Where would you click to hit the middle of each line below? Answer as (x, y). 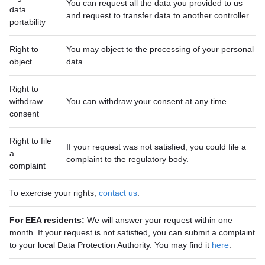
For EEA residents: (47, 220)
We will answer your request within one (159, 220)
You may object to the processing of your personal (160, 49)
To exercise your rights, (54, 193)
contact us (118, 193)
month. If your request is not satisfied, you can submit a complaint (132, 232)
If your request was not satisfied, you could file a (156, 147)
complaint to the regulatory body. (127, 159)
